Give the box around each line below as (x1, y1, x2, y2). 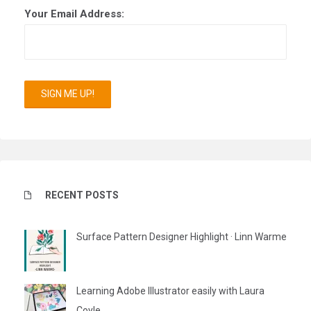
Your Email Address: (24, 8, 124, 21)
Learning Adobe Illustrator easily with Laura (76, 285, 264, 297)
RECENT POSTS (45, 190, 119, 201)
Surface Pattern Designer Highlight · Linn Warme (76, 231, 287, 243)
